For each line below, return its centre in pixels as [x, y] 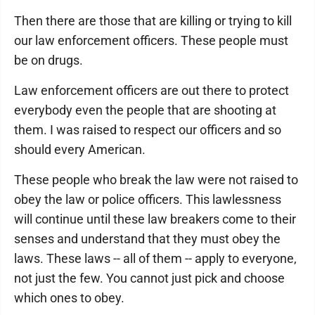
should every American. [80, 149]
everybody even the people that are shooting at [145, 110]
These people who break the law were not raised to [156, 180]
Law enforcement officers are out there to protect [152, 90]
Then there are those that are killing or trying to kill [153, 21]
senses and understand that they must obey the [147, 239]
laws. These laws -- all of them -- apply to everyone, [155, 258]
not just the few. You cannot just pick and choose [149, 278]
